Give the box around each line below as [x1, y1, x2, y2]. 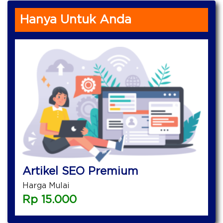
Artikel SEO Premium [22, 165, 138, 177]
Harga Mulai [22, 181, 69, 190]
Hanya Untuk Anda [20, 14, 131, 26]
